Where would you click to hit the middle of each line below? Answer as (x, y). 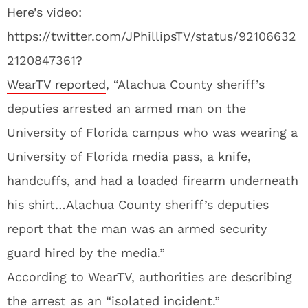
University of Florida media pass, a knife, (129, 156)
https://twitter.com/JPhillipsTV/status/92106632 (152, 36)
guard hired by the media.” (86, 253)
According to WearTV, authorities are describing (150, 277)
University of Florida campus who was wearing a (152, 132)
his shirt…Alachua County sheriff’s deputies (138, 205)
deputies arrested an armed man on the (126, 108)
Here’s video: (44, 12)
